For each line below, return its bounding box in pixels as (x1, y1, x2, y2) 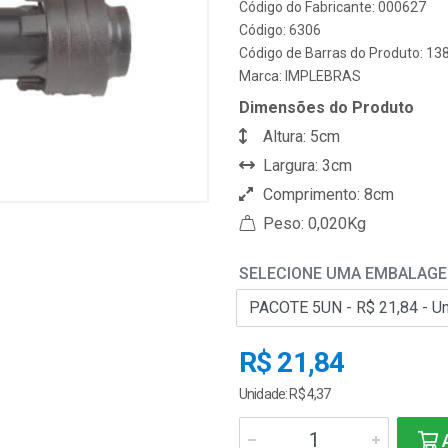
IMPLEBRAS (285, 68, 361, 84)
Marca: (239, 68, 285, 84)
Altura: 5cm (259, 127, 340, 146)
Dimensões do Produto (239, 98, 414, 117)
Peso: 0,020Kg (259, 214, 366, 233)
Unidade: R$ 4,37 (239, 386, 331, 402)
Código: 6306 (239, 22, 321, 38)
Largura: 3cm (259, 156, 352, 175)
